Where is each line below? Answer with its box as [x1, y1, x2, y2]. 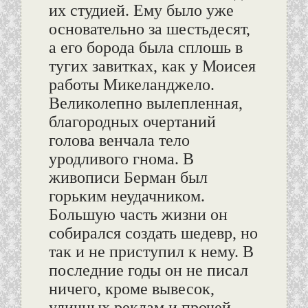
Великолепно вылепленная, [48, 94, 243, 113]
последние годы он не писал [48, 261, 248, 280]
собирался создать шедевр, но [48, 224, 258, 243]
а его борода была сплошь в [48, 38, 243, 57]
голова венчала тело [48, 131, 190, 150]
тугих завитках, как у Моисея [48, 57, 256, 76]
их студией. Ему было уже [48, 1, 234, 20]
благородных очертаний [48, 113, 216, 131]
